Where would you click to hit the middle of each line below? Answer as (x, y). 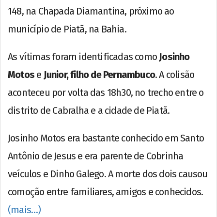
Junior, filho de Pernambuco (99, 74)
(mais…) (24, 209)
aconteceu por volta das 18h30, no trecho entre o (106, 92)
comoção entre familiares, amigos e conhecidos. (106, 192)
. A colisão (175, 74)
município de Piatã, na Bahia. (67, 29)
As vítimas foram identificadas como (84, 56)
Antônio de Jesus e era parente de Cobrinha (96, 156)
